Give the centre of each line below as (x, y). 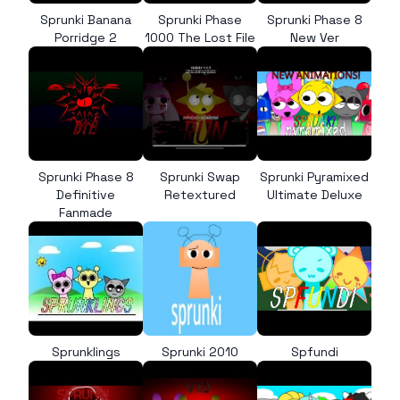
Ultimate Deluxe (314, 195)
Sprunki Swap (200, 177)
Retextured (200, 195)
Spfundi (314, 352)
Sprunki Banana (86, 20)
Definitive (86, 195)
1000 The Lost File (200, 37)
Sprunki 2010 (200, 352)
